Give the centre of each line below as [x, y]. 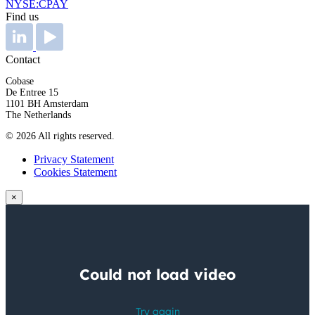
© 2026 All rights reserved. [60, 136]
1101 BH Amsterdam [47, 103]
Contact [23, 59]
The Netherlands [38, 115]
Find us [22, 16]
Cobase [20, 81]
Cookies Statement [75, 172]
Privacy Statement [74, 159]
